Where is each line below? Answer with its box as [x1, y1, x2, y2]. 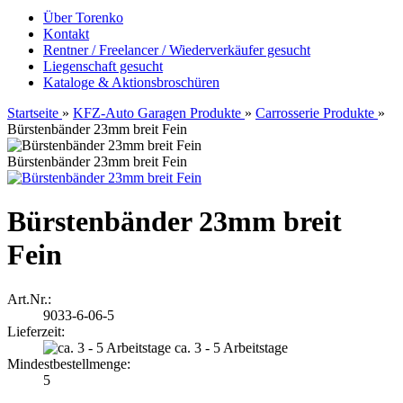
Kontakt [43, 26, 89, 41]
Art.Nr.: [7, 291, 51, 307]
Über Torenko [43, 10, 123, 25]
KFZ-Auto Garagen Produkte [73, 105, 241, 121]
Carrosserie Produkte [255, 105, 374, 121]
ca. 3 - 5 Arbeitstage [175, 339, 288, 355]
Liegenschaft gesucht [43, 58, 163, 74]
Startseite [7, 105, 58, 121]
